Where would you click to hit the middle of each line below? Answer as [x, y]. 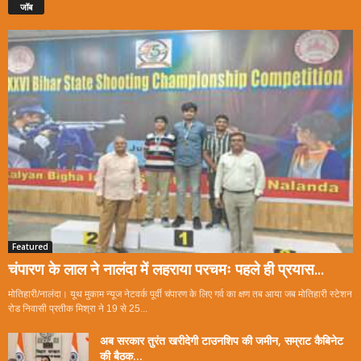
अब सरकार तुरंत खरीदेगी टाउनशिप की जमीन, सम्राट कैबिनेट [222, 340]
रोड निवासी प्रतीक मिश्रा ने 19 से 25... [78, 308]
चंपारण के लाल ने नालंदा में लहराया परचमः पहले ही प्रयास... [166, 269]
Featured [30, 246]
